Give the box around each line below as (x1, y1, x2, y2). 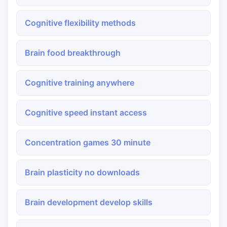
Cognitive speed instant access (25, 107, 147, 118)
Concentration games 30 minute (25, 137, 150, 147)
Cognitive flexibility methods (25, 18, 136, 28)
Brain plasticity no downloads (25, 167, 140, 177)
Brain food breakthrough (25, 48, 121, 58)
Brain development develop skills (25, 197, 153, 207)
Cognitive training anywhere (25, 78, 134, 88)
